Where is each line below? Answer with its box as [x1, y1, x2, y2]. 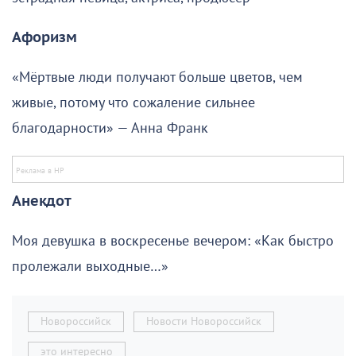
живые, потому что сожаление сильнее [12, 95, 255, 112]
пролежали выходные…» [12, 258, 168, 276]
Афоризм [12, 29, 77, 47]
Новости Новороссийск [146, 315, 261, 329]
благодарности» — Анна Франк [12, 120, 208, 137]
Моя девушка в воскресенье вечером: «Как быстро [12, 233, 334, 250]
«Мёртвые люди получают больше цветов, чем [12, 69, 303, 87]
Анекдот [12, 193, 72, 211]
